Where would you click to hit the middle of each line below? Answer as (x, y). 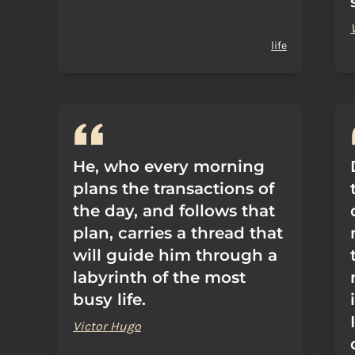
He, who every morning (169, 166)
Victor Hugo (107, 326)
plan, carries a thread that (178, 233)
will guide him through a (175, 255)
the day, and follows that (174, 211)
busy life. (109, 300)
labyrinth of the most (159, 277)
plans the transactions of (174, 189)
